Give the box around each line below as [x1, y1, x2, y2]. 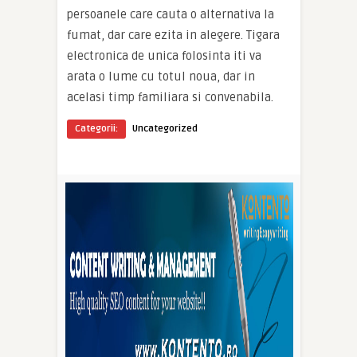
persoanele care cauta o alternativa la [67, 7, 274, 22]
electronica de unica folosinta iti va [67, 49, 261, 63]
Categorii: [75, 123, 118, 135]
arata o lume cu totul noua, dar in [67, 69, 255, 84]
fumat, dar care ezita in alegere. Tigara [67, 28, 280, 42]
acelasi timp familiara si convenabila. [67, 90, 273, 104]
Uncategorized [132, 123, 198, 135]
